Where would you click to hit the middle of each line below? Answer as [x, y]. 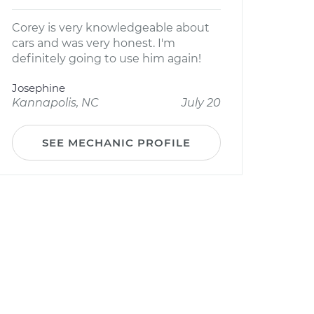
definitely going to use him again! [107, 59]
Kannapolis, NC [55, 103]
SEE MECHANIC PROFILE [116, 143]
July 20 [201, 103]
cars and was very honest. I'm [94, 43]
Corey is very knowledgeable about [111, 28]
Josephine [39, 88]
